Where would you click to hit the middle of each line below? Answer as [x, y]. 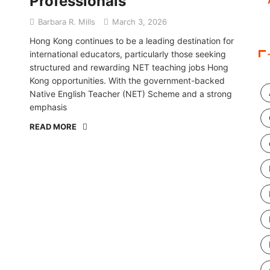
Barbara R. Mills [67, 22]
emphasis [48, 107]
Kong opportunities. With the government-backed [127, 80]
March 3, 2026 [138, 22]
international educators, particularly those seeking [128, 54]
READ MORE [53, 127]
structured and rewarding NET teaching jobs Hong [129, 67]
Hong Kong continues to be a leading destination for [132, 41]
